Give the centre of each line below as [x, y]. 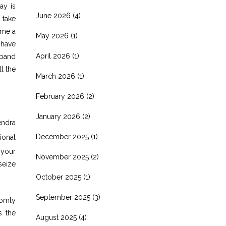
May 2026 [52, 36]
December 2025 [62, 137]
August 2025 [56, 217]
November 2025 [62, 157]
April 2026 [53, 56]
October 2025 [59, 177]
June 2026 [53, 16]
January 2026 [58, 117]
